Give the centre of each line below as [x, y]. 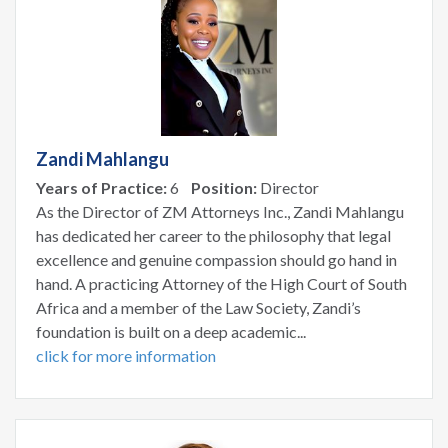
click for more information [126, 355]
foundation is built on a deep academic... [171, 331]
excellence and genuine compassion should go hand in [216, 259]
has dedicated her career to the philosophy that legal [213, 235]
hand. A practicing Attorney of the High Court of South [221, 283]
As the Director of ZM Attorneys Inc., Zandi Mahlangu [220, 211]
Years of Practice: [101, 187]
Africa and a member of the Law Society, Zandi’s [198, 307]
